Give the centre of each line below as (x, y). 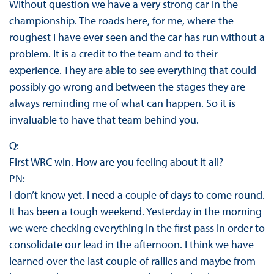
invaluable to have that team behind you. (104, 120)
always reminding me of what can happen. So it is (122, 103)
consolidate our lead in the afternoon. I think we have (131, 245)
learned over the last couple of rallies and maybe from (132, 261)
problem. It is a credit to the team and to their (113, 54)
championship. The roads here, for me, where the (121, 21)
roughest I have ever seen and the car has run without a (137, 37)
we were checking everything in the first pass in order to (137, 228)
